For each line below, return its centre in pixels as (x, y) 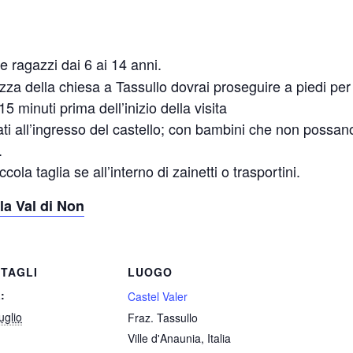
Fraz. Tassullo (163, 317)
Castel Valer (158, 296)
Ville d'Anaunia (164, 338)
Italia (219, 338)
